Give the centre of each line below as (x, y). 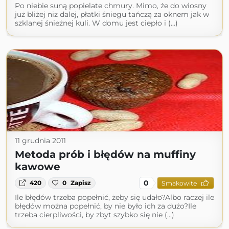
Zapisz (81, 183)
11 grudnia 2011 (40, 141)
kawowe (38, 167)
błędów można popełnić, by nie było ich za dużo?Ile (106, 206)
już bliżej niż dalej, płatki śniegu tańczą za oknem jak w (112, 14)
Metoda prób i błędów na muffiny (105, 154)
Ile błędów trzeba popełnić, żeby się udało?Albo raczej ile (114, 197)
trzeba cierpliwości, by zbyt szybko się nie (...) (95, 215)
